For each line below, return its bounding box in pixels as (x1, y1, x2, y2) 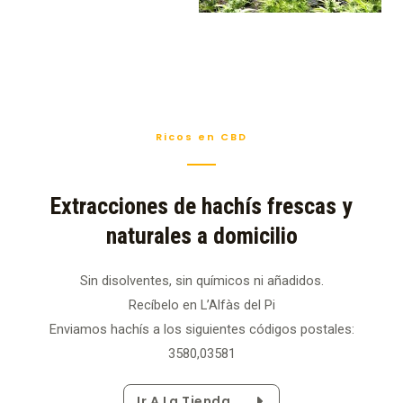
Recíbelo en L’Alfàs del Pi (128, 297, 275, 314)
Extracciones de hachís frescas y (50, 193, 353, 220)
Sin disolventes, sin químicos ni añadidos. (79, 273, 324, 290)
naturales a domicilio (105, 222, 298, 250)
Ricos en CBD (156, 130, 247, 145)
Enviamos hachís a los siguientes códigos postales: (49, 321, 354, 338)
